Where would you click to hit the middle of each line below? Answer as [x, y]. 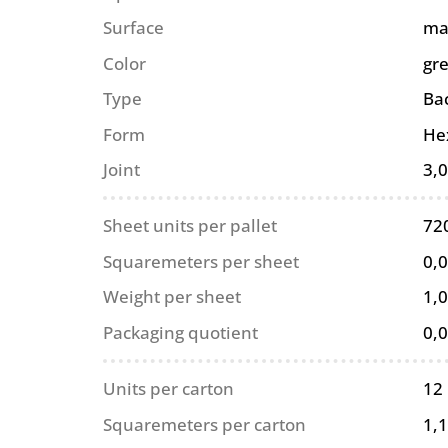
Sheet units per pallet [190, 226]
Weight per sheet [172, 297]
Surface [134, 28]
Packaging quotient [181, 332]
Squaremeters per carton [205, 424]
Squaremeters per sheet [201, 261]
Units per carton [169, 389]
